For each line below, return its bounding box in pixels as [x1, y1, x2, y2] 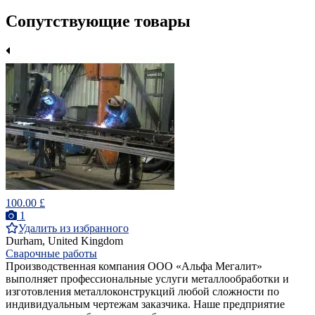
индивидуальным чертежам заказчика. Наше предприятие [6, 298, 285, 311]
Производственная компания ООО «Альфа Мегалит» [6, 260, 262, 273]
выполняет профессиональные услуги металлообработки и [6, 273, 289, 285]
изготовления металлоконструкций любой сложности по [6, 285, 279, 298]
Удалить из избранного [18, 222, 129, 235]
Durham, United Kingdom [6, 235, 123, 247]
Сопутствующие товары [6, 12, 191, 31]
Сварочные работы [6, 247, 97, 260]
